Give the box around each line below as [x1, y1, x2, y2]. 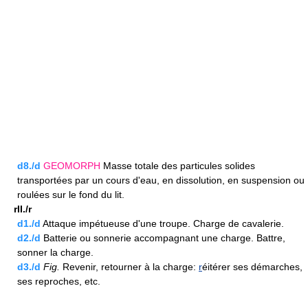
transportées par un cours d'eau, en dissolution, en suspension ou [17, 175, 305, 186]
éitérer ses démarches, [202, 261, 302, 273]
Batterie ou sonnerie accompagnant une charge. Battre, [41, 232, 285, 244]
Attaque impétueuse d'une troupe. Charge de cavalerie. [41, 218, 284, 230]
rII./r [14, 203, 32, 215]
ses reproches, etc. [17, 276, 100, 287]
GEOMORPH [43, 160, 100, 172]
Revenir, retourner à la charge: [60, 261, 199, 273]
